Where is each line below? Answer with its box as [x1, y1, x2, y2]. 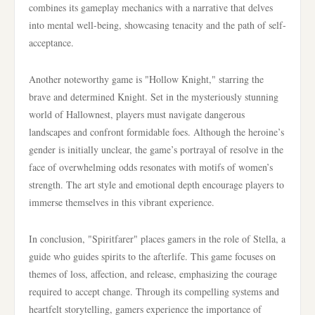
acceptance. [29, 36, 74, 49]
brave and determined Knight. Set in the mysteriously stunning [29, 90, 278, 103]
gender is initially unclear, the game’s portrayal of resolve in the [29, 143, 283, 156]
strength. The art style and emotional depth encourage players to [29, 178, 284, 191]
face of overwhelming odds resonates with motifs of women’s [29, 160, 273, 174]
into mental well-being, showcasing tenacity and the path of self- [29, 18, 286, 32]
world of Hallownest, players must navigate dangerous [29, 108, 245, 121]
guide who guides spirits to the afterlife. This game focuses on [29, 250, 276, 263]
